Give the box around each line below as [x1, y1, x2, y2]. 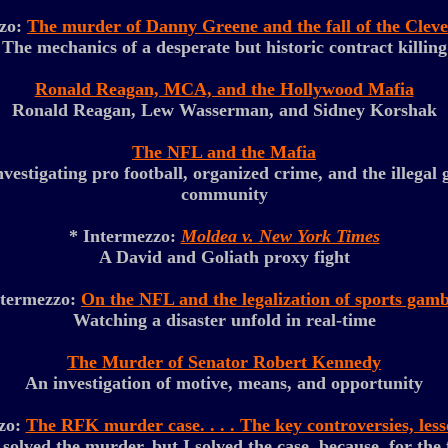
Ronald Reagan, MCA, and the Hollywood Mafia [34, 79, 414, 99]
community [180, 184, 268, 204]
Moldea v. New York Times [180, 226, 380, 246]
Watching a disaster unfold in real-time [72, 310, 376, 330]
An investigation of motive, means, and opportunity [25, 373, 423, 393]
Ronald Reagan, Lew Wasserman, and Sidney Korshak [11, 100, 437, 120]
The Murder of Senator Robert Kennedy [67, 352, 381, 372]
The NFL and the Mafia [132, 142, 316, 162]
